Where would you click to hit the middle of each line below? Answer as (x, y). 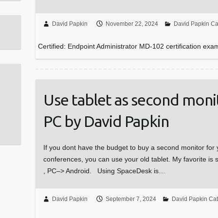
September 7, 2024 (131, 199)
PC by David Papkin (106, 121)
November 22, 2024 (132, 24)
